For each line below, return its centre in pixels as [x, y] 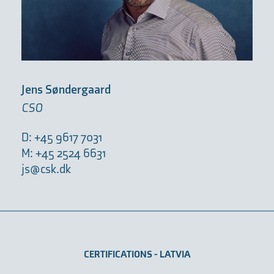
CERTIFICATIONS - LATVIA [137, 255]
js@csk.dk [46, 170]
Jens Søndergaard [66, 90]
